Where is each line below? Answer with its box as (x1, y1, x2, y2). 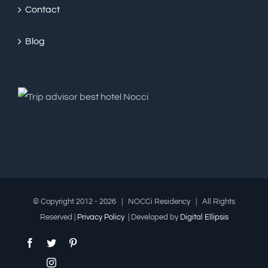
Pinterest (77, 237, 110, 248)
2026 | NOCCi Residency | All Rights (99, 197, 235, 206)
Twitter (56, 237, 83, 248)
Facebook (34, 237, 72, 248)
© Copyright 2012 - (33, 197, 99, 206)
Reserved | (39, 213, 77, 222)
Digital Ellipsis (179, 213, 229, 222)
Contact (25, 5, 60, 15)
